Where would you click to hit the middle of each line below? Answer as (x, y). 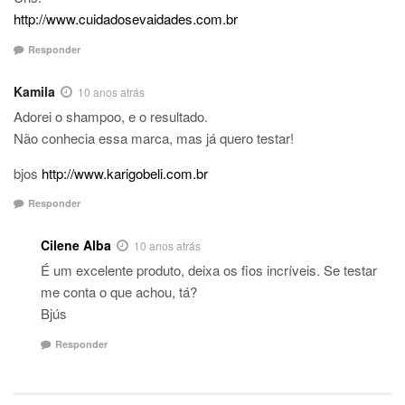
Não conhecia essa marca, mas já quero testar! (154, 137)
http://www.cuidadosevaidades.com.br (126, 19)
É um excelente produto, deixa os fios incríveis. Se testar (209, 270)
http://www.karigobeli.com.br (125, 173)
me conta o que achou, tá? (119, 292)
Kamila (34, 91)
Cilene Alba (76, 245)
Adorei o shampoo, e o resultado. (111, 116)
